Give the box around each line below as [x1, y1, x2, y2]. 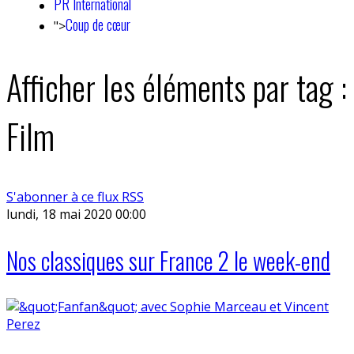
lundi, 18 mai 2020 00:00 [6, 205, 146, 223]
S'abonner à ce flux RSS [6, 187, 144, 205]
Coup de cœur [66, 14, 130, 35]
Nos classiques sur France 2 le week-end [6, 242, 330, 278]
